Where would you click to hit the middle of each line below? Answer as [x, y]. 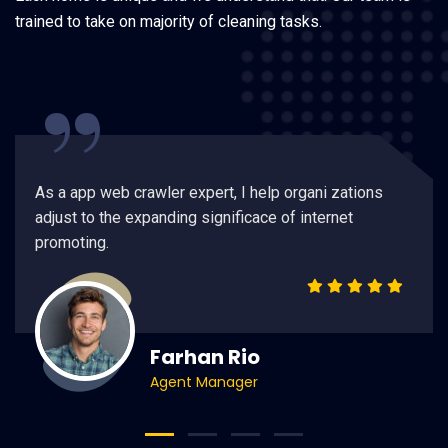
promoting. [72, 243]
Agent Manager [204, 382]
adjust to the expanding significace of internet [194, 218]
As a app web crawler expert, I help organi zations [209, 193]
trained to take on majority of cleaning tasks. [168, 22]
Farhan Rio [205, 357]
